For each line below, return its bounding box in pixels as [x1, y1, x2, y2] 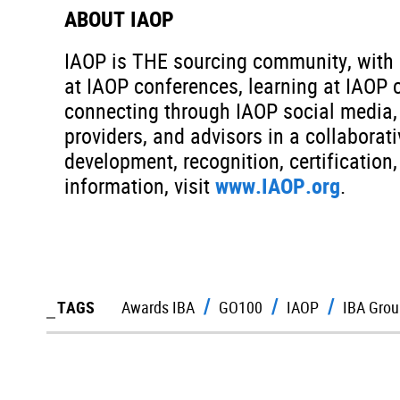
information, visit [64, 171, 215, 200]
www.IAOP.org [215, 171, 340, 200]
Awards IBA [121, 296, 195, 318]
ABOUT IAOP [64, 4, 174, 33]
